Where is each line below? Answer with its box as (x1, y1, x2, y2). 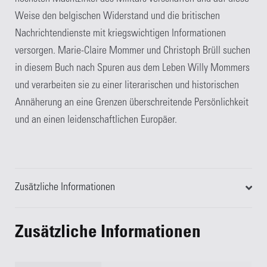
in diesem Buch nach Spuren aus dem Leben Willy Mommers (15, 63, 250, 74)
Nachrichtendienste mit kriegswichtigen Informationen (15, 28, 226, 39)
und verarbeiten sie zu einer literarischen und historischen (15, 80, 240, 91)
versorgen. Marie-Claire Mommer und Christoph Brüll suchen (15, 45, 251, 57)
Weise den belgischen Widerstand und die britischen (15, 11, 221, 22)
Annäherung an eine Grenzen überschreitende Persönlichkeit (15, 97, 249, 108)
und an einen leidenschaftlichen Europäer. (15, 114, 178, 126)
